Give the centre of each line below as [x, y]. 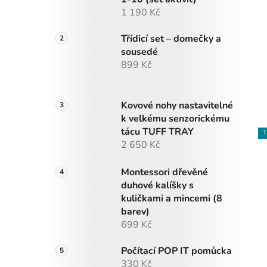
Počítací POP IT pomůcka [176, 251]
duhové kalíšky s [157, 186]
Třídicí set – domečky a [171, 39]
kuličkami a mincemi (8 [172, 199]
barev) [135, 212]
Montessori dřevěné [164, 173]
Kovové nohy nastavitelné [177, 106]
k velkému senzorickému [175, 119]
